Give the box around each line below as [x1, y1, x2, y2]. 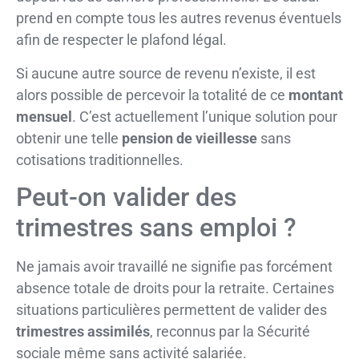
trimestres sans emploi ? [16, 212, 296, 244]
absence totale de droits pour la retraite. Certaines [16, 280, 334, 297]
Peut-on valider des [16, 182, 236, 213]
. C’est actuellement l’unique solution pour [72, 107, 337, 125]
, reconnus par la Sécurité [150, 323, 310, 341]
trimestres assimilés [16, 323, 150, 341]
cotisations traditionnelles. [16, 151, 184, 168]
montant [288, 86, 343, 103]
